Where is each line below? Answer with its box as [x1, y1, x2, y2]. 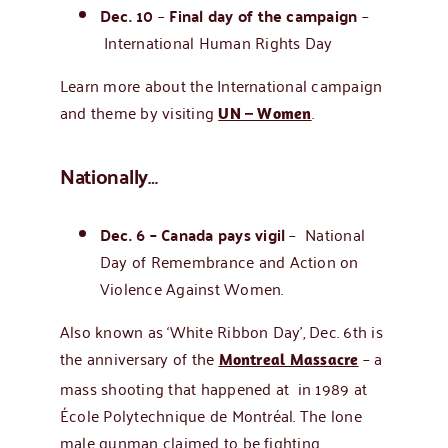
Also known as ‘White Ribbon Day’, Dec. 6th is [59, 317, 383, 346]
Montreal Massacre [218, 353, 359, 370]
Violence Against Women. [99, 274, 284, 303]
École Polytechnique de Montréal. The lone [59, 401, 362, 430]
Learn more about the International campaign [59, 71, 383, 100]
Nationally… [59, 156, 158, 194]
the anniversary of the [59, 344, 219, 373]
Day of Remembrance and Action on [99, 247, 359, 276]
